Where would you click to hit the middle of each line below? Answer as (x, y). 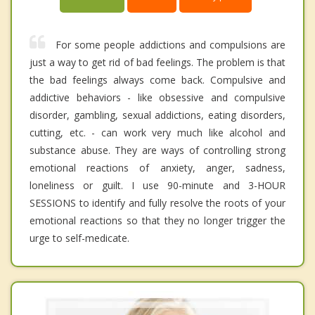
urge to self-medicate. (79, 238)
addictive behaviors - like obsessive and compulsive (157, 98)
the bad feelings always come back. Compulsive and (157, 80)
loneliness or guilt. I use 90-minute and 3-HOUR (157, 186)
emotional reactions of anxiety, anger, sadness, (157, 168)
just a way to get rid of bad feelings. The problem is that (157, 63)
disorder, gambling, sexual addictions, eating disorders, (157, 115)
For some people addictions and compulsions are (171, 45)
